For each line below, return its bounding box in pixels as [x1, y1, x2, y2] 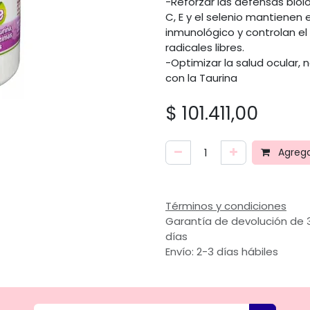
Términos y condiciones [165, 198, 286, 213]
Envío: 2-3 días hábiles [165, 244, 278, 259]
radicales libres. [165, 40, 244, 55]
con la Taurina [165, 71, 237, 85]
